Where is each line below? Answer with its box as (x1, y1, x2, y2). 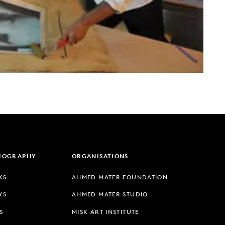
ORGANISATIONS (72, 152, 129, 160)
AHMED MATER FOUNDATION (72, 173, 168, 181)
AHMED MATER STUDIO (72, 190, 148, 198)
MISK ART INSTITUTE (72, 207, 139, 215)
